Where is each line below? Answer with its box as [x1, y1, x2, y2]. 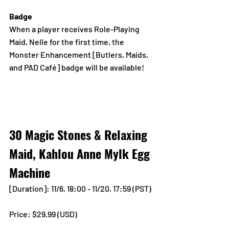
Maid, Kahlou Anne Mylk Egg [9, 144, 153, 163]
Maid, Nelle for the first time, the [9, 37, 126, 47]
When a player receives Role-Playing [9, 24, 141, 34]
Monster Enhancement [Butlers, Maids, [9, 50, 150, 60]
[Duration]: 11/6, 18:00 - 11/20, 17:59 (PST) [9, 184, 151, 194]
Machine [9, 163, 50, 182]
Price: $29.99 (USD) [9, 209, 79, 219]
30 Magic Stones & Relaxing [9, 125, 150, 144]
